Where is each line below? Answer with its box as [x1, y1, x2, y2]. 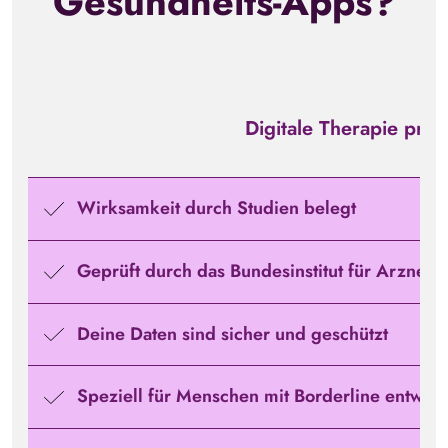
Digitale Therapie [245, 114, 404, 144]
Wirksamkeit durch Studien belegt [72, 194, 356, 221]
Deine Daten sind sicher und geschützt [72, 320, 388, 347]
